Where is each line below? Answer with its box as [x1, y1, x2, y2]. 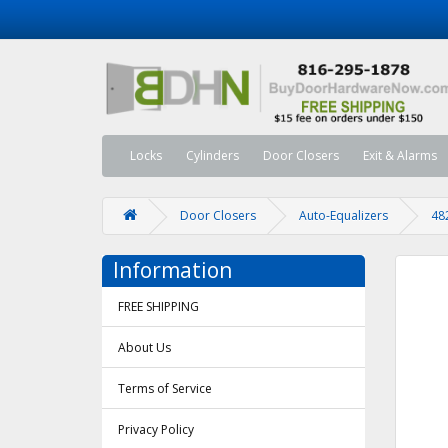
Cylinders [186, 147, 239, 165]
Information [113, 256, 232, 285]
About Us [118, 339, 171, 357]
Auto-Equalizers [299, 207, 388, 225]
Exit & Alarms [363, 147, 437, 165]
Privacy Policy [118, 421, 194, 439]
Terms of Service [118, 380, 212, 398]
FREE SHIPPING [118, 298, 199, 316]
